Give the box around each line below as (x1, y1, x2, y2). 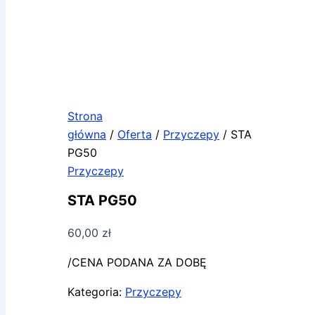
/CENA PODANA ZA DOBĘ (67, 255, 207, 270)
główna (67, 127, 106, 141)
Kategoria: (67, 285, 125, 300)
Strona (67, 109, 103, 123)
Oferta (117, 127, 152, 141)
